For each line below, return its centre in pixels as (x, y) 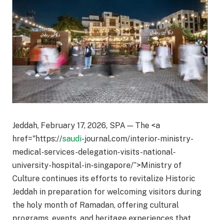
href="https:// (37, 139)
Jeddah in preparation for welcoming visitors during (107, 192)
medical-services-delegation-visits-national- (94, 152)
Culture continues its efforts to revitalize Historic (104, 179)
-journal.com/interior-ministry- (137, 139)
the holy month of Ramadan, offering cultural (96, 205)
